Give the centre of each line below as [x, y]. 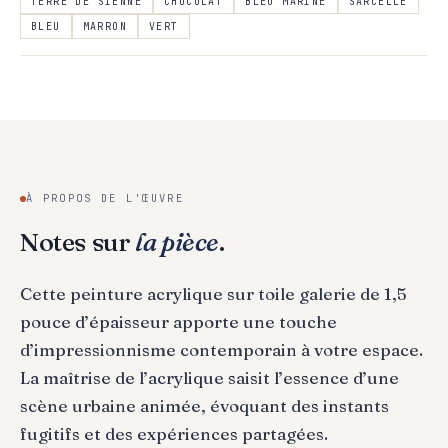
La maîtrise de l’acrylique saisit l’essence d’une [209, 377]
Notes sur [78, 241]
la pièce [177, 241]
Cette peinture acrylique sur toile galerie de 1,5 [213, 293]
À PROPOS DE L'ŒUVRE [105, 198]
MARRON [105, 26]
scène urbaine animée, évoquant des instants [204, 405]
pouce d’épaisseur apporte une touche [178, 321]
